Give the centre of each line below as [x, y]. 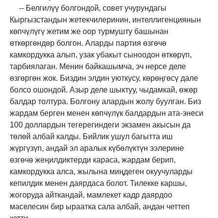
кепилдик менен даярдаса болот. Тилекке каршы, [98, 183]
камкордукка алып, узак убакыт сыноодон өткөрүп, [101, 54]
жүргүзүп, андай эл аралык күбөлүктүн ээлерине [97, 148]
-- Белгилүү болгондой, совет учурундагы [92, 8]
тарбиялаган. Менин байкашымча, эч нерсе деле [98, 66]
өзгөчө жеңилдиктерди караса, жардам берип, [93, 160]
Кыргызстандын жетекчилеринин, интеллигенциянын [105, 19]
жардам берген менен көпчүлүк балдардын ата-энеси [107, 113]
